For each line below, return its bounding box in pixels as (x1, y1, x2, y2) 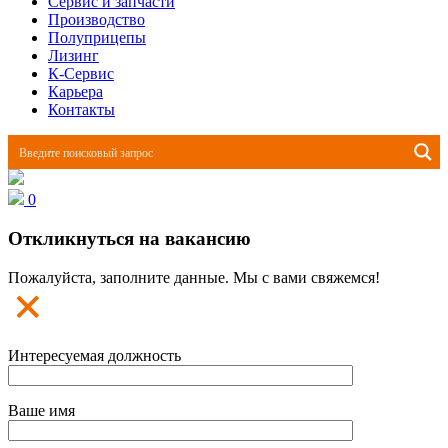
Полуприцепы (48, 29, 146, 47)
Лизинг (48, 47, 99, 65)
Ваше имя (8, 401, 75, 419)
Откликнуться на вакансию (8, 228, 251, 250)
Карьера (48, 83, 103, 101)
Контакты (48, 101, 115, 119)
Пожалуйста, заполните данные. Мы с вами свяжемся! (8, 268, 380, 286)
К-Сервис (48, 65, 114, 83)
